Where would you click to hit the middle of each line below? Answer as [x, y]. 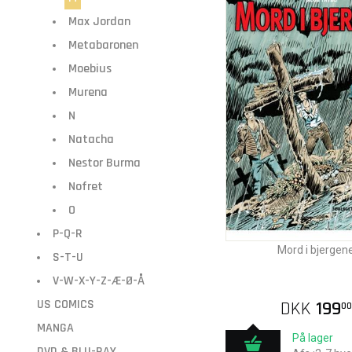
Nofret [86, 187]
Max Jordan [99, 22]
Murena [88, 92]
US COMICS [66, 304]
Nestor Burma [104, 163]
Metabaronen [103, 45]
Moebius [90, 69]
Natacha [91, 139]
